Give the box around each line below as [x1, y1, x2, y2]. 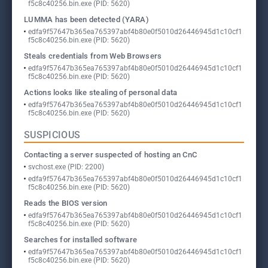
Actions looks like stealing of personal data [24, 88, 178, 97]
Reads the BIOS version [24, 199, 108, 208]
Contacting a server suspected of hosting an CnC [24, 150, 197, 159]
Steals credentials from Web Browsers [24, 51, 162, 60]
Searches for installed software [24, 235, 138, 244]
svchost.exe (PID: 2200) [28, 163, 104, 171]
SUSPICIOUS [24, 129, 81, 141]
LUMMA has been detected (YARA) [24, 15, 149, 24]
